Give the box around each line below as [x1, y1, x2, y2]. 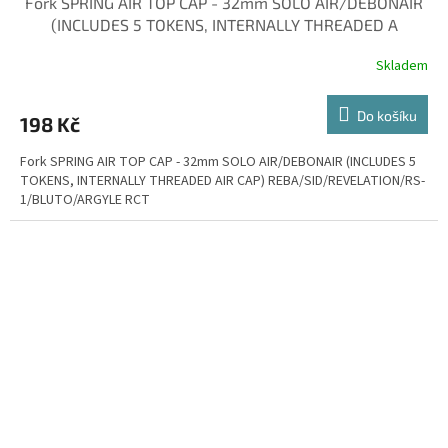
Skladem [376, 55, 428, 76]
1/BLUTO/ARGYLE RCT [20, 190, 150, 211]
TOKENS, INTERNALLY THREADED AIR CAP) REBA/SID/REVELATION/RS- [20, 171, 425, 192]
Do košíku [357, 107, 417, 125]
